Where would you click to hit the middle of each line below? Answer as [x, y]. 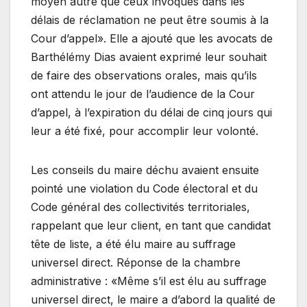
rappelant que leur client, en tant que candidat [151, 225]
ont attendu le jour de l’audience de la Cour [143, 94]
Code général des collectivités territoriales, [140, 207]
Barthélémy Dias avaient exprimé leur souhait [149, 57]
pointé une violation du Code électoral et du [144, 188]
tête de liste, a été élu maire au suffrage [133, 244]
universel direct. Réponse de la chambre [136, 262]
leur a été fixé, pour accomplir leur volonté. [145, 131]
